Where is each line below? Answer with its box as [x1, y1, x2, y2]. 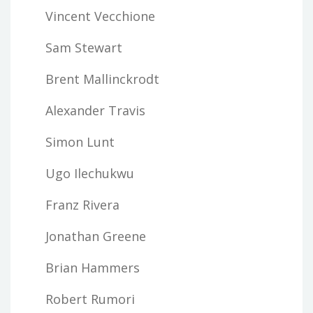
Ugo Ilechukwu [45, 164, 134, 182]
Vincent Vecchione [45, 7, 155, 24]
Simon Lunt [45, 133, 115, 150]
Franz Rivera [45, 196, 119, 213]
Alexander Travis [45, 101, 145, 119]
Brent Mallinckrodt [45, 70, 159, 87]
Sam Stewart [45, 38, 122, 56]
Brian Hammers [45, 259, 140, 276]
